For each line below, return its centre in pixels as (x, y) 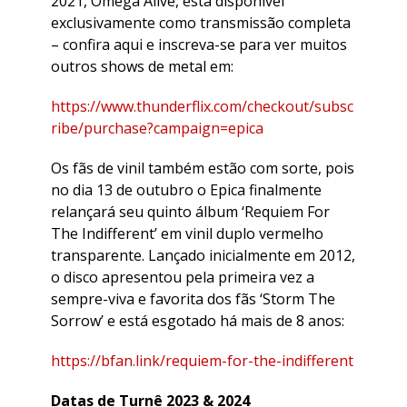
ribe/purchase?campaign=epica (157, 128)
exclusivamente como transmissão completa (201, 22)
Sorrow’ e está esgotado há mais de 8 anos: (198, 320)
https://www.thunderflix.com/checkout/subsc (202, 106)
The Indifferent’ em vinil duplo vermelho (187, 233)
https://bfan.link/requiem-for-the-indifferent (202, 360)
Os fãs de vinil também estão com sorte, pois (203, 168)
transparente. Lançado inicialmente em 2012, (203, 255)
